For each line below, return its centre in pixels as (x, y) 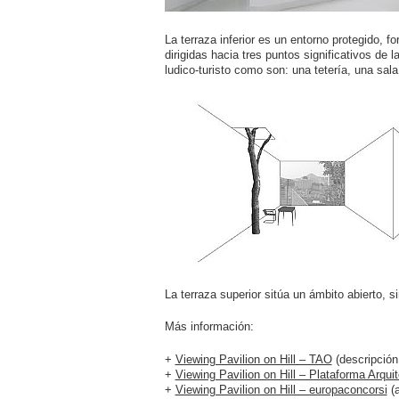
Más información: (209, 327)
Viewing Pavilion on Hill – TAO (253, 359)
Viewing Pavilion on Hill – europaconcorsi (281, 389)
